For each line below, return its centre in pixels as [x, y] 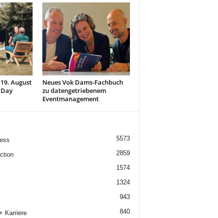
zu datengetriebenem [74, 91]
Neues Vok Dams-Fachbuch [82, 82]
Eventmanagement [70, 99]
